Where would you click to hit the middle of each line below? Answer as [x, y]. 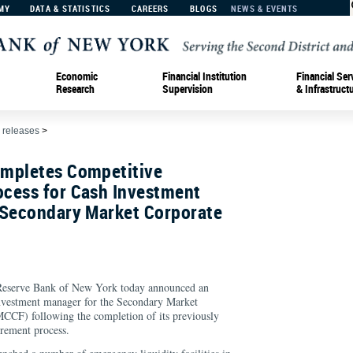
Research [75, 88]
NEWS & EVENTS [265, 8]
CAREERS [150, 8]
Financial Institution [204, 76]
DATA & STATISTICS [70, 8]
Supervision [188, 88]
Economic [77, 76]
